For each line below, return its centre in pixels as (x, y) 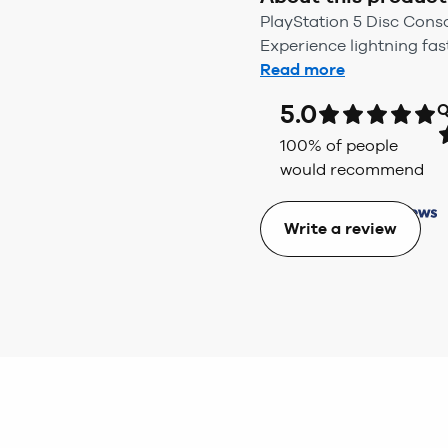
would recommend (352, 169)
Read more (302, 69)
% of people (353, 145)
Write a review (340, 228)
